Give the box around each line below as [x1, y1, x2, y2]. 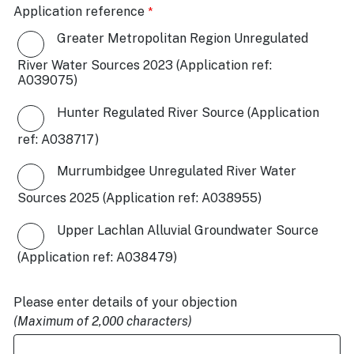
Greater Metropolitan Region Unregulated [57, 30, 308, 46]
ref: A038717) [17, 131, 99, 147]
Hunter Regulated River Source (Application [57, 104, 319, 120]
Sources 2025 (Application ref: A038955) [17, 190, 262, 206]
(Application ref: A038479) [17, 249, 177, 265]
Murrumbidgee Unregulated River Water [57, 164, 296, 179]
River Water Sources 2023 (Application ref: [17, 57, 272, 73]
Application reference [13, 4, 145, 19]
